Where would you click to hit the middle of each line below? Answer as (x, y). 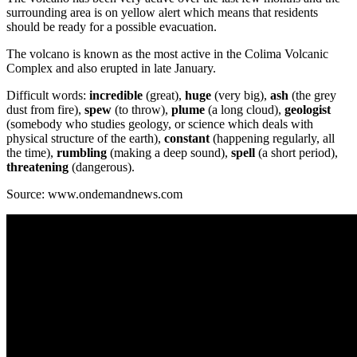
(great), (164, 95)
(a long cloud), (245, 109)
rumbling (83, 152)
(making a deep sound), (171, 152)
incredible (116, 95)
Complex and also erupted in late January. (111, 68)
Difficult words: (48, 95)
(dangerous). (103, 167)
